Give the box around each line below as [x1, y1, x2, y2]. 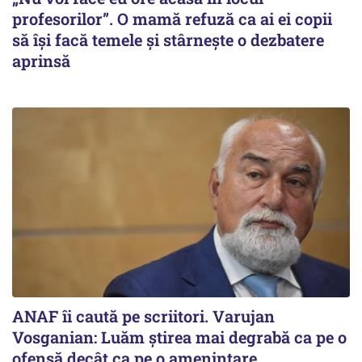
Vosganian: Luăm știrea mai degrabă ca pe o [12, 326, 347, 347]
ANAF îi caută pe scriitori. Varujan [12, 305, 275, 326]
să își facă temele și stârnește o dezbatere [12, 28, 324, 50]
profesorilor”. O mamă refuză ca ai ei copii [12, 7, 332, 29]
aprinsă [12, 49, 70, 71]
